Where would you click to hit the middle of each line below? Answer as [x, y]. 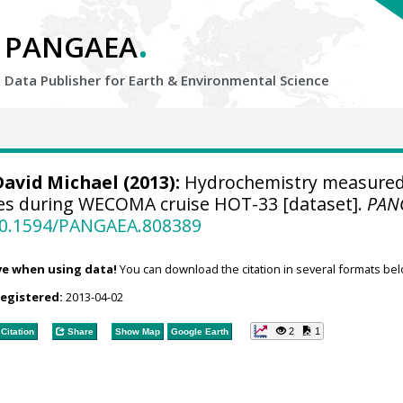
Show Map [137, 331]
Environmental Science [255, 80]
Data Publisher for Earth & [93, 80]
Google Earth [199, 331]
